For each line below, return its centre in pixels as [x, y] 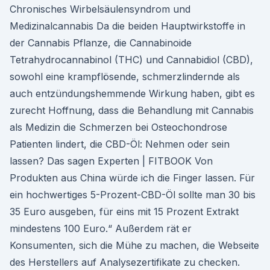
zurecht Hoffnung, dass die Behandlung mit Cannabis [132, 110]
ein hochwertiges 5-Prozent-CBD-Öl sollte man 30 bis [133, 195]
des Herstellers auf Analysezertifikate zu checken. [125, 262]
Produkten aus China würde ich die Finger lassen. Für [132, 178]
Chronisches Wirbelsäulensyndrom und [100, 9]
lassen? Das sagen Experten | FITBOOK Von [111, 161]
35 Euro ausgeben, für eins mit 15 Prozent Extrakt [124, 212]
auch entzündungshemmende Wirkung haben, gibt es [132, 93]
